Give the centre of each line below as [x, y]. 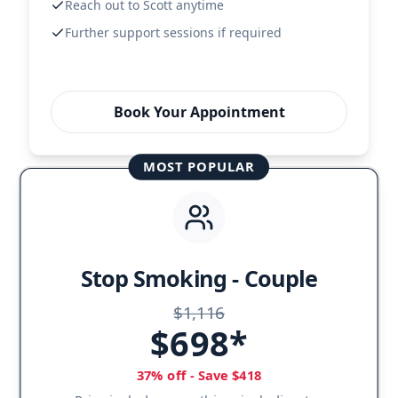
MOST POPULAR [199, 167]
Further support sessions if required [173, 32]
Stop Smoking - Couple [199, 279]
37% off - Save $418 [199, 375]
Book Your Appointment [199, 112]
